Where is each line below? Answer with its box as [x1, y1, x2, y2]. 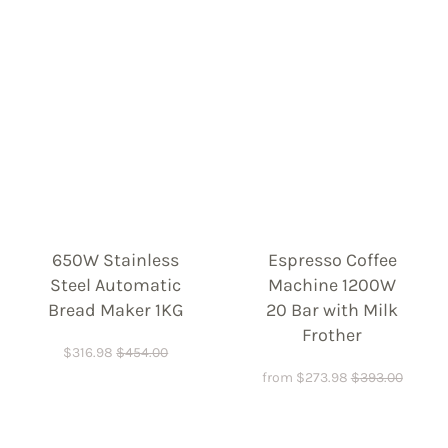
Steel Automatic [50, 273, 182, 296]
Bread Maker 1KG [47, 298, 184, 321]
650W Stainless [52, 248, 180, 271]
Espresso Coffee [267, 248, 397, 271]
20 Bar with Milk [266, 298, 399, 321]
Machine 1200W [268, 273, 397, 296]
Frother [302, 323, 363, 346]
